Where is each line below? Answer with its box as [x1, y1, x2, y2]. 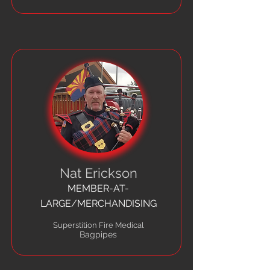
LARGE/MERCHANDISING [40, 198, 157, 209]
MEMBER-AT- [67, 183, 129, 194]
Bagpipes [80, 230, 117, 239]
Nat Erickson [59, 165, 137, 181]
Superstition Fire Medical [52, 221, 144, 230]
